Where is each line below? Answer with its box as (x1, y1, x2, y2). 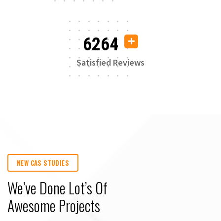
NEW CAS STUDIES (17, 157, 69, 168)
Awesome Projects (7, 194, 100, 217)
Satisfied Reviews (76, 56, 145, 68)
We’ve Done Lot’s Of (7, 176, 108, 199)
